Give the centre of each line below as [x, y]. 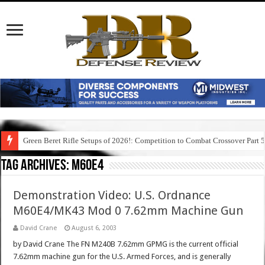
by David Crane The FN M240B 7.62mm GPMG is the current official [126, 244]
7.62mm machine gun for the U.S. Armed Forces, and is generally [122, 257]
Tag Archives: [37, 166]
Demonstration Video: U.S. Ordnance [112, 195]
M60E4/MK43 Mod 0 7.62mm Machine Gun [128, 211]
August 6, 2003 [94, 228]
